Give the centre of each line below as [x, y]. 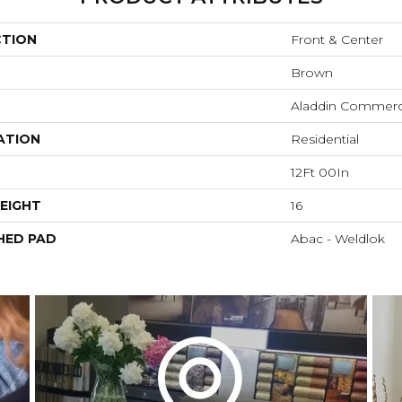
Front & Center [337, 40]
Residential [325, 140]
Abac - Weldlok [338, 239]
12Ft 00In [320, 173]
